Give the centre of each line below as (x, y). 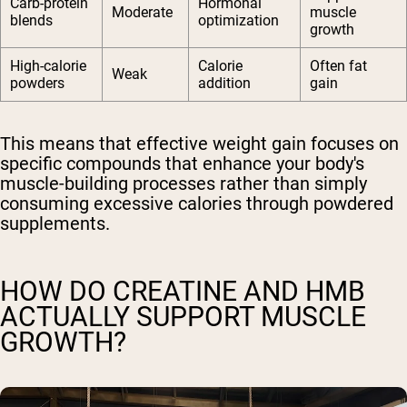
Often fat (338, 66)
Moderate (142, 13)
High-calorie (48, 66)
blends (31, 21)
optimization (238, 21)
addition (224, 84)
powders (37, 84)
